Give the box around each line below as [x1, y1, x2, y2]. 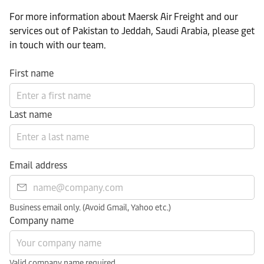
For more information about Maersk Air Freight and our [9, 11, 237, 23]
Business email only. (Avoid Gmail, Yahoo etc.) [9, 203, 171, 213]
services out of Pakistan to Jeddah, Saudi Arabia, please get [9, 25, 255, 37]
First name [9, 68, 54, 80]
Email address [9, 160, 67, 171]
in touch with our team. [9, 39, 106, 51]
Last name [9, 109, 52, 121]
